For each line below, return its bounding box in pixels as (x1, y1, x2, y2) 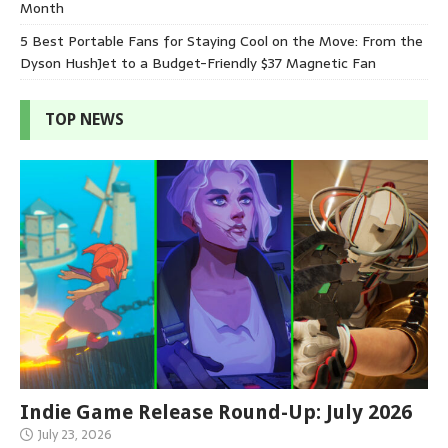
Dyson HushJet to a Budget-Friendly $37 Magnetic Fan (20, 51, 376, 74)
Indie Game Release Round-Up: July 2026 (20, 400, 412, 425)
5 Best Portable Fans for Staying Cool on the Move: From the (20, 29, 423, 52)
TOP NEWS (45, 109, 124, 129)
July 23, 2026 (38, 424, 112, 446)
